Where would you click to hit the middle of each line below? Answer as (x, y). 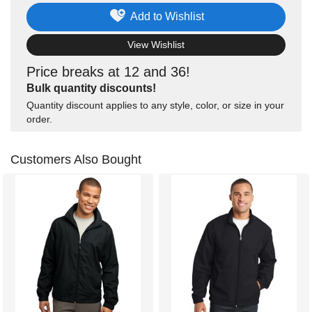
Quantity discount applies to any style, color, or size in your (155, 106)
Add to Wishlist (167, 16)
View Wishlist (156, 45)
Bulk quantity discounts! (91, 88)
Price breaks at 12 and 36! (108, 72)
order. (39, 119)
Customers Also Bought (76, 160)
